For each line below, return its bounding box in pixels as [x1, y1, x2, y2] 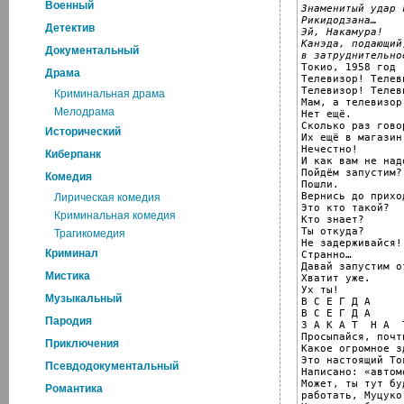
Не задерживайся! [301, 236, 402, 249]
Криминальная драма [54, 87, 165, 100]
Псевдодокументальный [45, 360, 179, 372]
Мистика [45, 270, 90, 282]
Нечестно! [301, 142, 358, 155]
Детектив [45, 22, 95, 34]
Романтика [45, 382, 103, 395]
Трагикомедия [54, 227, 125, 240]
